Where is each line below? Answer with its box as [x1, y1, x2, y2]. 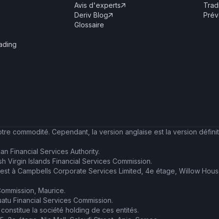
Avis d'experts [74, 1, 121, 9]
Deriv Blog [74, 11, 108, 19]
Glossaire [74, 21, 104, 29]
